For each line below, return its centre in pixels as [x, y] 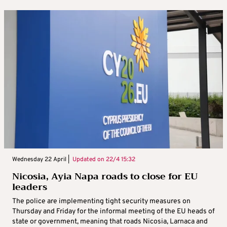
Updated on [88, 160]
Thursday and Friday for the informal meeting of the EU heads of [113, 212]
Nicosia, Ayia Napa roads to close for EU [105, 177]
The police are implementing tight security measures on [101, 202]
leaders [30, 187]
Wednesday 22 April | [41, 160]
